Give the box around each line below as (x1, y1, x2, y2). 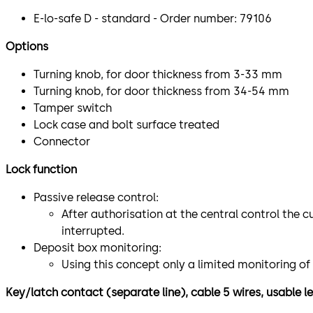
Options (6, 39, 48, 53)
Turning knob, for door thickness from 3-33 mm (34, 67, 282, 81)
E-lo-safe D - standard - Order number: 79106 (34, 11, 272, 25)
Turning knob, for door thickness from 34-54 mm (34, 84, 289, 98)
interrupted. (61, 224, 124, 238)
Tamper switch (34, 101, 112, 115)
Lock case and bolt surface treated (34, 117, 219, 131)
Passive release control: (34, 190, 159, 204)
